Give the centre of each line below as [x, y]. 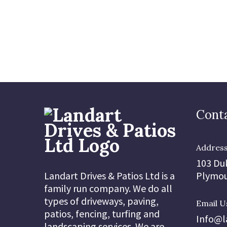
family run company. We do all [108, 188]
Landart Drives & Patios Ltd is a [109, 176]
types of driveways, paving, [101, 201]
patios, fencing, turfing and [102, 214]
